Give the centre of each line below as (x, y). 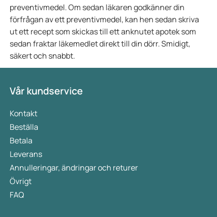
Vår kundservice (46, 91)
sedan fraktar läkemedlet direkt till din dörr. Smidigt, (100, 44)
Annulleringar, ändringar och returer (74, 168)
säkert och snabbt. (42, 56)
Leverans (26, 154)
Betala (21, 140)
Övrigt (21, 181)
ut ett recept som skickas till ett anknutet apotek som (103, 31)
